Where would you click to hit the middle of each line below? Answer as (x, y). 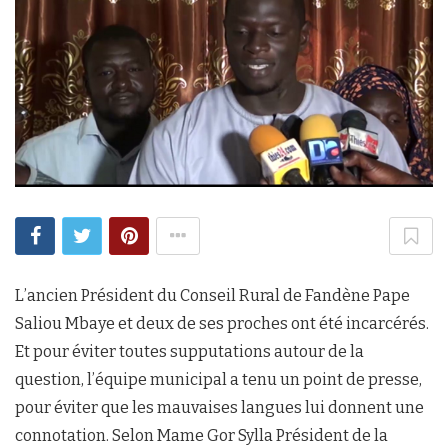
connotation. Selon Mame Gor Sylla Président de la (201, 435)
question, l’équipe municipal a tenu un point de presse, (218, 379)
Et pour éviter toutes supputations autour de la (189, 351)
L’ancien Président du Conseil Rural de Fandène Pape (212, 295)
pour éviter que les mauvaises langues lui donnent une (219, 407)
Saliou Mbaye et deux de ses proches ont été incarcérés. (222, 323)
